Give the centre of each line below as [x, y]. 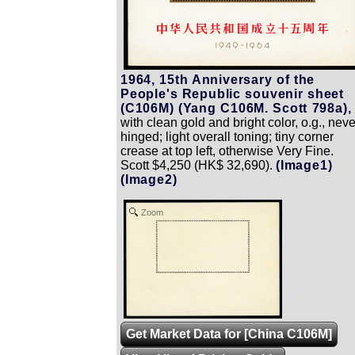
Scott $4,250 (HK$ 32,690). [197, 165]
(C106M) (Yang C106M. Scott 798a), [236, 108]
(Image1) [304, 165]
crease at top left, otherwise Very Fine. [227, 151]
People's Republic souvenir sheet [233, 94]
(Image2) [149, 179]
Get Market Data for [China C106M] [229, 334]
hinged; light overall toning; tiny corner [227, 136]
